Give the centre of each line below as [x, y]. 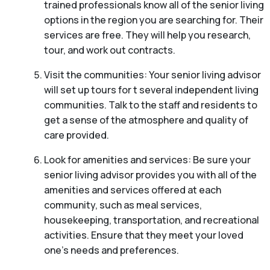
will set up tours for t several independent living [151, 90]
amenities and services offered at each [132, 190]
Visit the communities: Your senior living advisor [152, 75]
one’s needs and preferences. [111, 250]
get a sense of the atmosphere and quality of [146, 120]
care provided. [76, 135]
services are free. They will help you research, [147, 35]
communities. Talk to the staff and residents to [150, 105]
